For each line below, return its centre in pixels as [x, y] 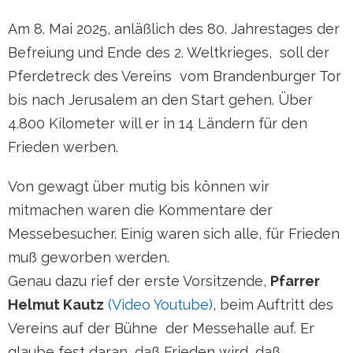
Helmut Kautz [56, 305]
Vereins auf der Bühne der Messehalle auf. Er [161, 328]
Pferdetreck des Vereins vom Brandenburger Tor [175, 76]
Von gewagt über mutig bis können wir [139, 186]
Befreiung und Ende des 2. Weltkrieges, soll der [169, 52]
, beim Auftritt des [273, 305]
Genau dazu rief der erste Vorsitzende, [139, 281]
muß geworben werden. [91, 257]
